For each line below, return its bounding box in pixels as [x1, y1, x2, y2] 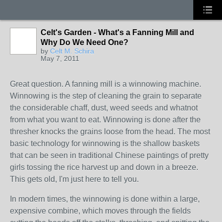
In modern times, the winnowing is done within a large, [10, 195, 200, 203]
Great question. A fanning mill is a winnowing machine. [10, 80, 201, 88]
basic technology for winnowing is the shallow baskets [10, 139, 200, 148]
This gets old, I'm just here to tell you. [10, 175, 141, 183]
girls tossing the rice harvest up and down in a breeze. [10, 163, 198, 171]
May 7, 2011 [41, 55, 79, 62]
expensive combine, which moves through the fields [10, 207, 191, 215]
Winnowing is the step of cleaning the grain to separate [10, 92, 202, 100]
